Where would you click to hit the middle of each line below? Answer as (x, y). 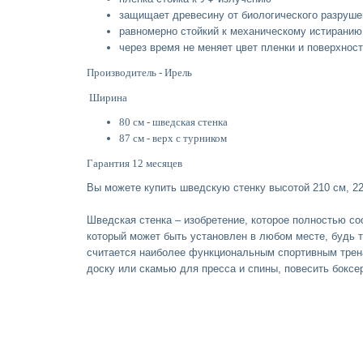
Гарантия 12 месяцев (135, 163)
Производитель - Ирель (139, 72)
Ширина (108, 97)
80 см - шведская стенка (173, 122)
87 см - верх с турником (173, 138)
